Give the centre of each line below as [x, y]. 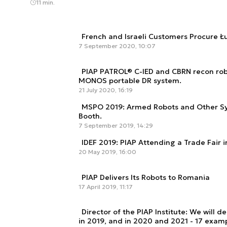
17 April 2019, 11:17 [106, 186]
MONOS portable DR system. [130, 81]
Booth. [90, 116]
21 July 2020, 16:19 [106, 90]
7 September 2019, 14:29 [116, 126]
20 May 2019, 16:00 [107, 152]
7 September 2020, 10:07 [117, 46]
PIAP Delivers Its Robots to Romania [146, 177]
